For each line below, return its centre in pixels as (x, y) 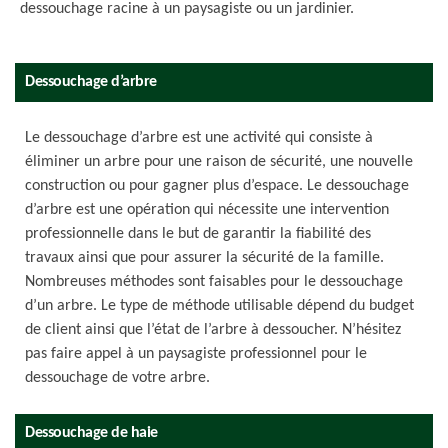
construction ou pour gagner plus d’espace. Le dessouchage (217, 186)
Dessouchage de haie (91, 433)
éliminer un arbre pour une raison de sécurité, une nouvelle (219, 162)
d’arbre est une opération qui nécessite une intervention (207, 210)
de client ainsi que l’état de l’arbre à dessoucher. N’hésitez (213, 330)
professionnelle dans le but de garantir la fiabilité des (198, 234)
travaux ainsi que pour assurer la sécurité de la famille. (204, 258)
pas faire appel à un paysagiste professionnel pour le (196, 354)
